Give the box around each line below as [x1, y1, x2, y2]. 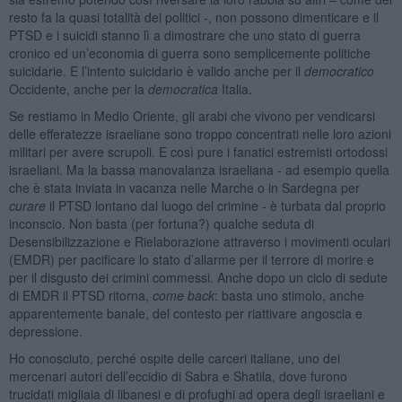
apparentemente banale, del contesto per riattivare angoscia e [8, 303, 363, 322]
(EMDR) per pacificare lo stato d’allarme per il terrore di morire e [8, 249, 374, 268]
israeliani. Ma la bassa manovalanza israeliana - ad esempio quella [8, 160, 389, 179]
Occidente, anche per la [8, 79, 148, 98]
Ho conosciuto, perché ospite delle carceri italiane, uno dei [8, 348, 340, 367]
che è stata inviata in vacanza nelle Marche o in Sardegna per [8, 178, 360, 197]
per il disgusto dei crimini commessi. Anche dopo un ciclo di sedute [8, 267, 388, 286]
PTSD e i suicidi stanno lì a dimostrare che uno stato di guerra [8, 25, 361, 44]
